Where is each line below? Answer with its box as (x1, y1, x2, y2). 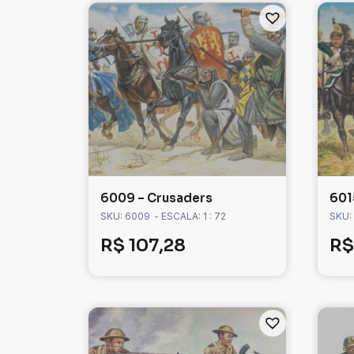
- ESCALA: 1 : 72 (154, 210, 226, 223)
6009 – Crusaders (100, 190, 213, 206)
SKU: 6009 (100, 210, 150, 223)
